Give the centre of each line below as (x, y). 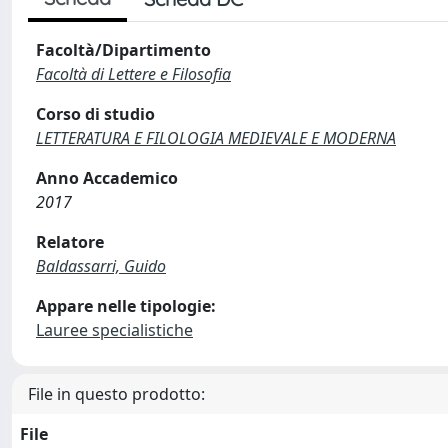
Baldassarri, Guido (101, 266)
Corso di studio (95, 114)
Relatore (70, 242)
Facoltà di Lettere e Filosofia (133, 74)
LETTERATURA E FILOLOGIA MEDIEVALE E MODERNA (216, 138)
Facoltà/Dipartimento (123, 50)
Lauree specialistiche (114, 330)
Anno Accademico (107, 178)
